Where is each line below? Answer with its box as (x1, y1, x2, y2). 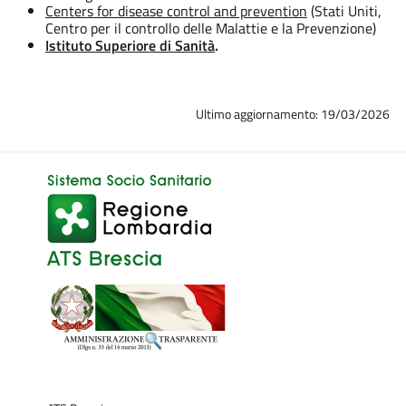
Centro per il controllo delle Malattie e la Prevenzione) (44, 16, 376, 39)
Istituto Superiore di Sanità (44, 34, 215, 56)
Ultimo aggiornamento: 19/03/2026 (196, 104, 391, 124)
